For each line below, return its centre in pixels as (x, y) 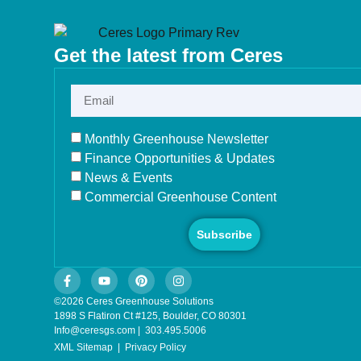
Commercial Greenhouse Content (181, 197)
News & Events (129, 177)
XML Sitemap (84, 347)
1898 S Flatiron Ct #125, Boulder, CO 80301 (151, 315)
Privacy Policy (156, 347)
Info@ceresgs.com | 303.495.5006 (131, 330)
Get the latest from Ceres (169, 55)
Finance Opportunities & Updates (180, 158)
